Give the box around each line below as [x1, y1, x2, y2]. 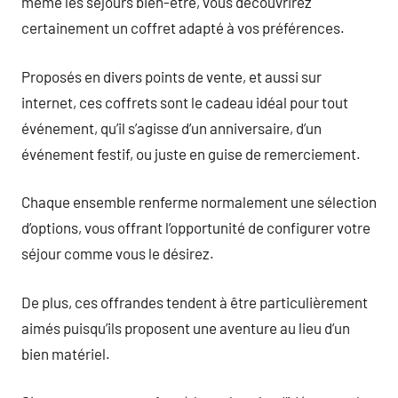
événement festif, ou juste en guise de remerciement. [21, 144, 361, 163]
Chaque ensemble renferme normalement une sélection [21, 193, 377, 211]
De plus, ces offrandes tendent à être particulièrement [21, 292, 368, 311]
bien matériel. [21, 344, 110, 362]
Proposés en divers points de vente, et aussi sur [21, 67, 322, 85]
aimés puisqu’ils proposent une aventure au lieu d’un [21, 318, 350, 337]
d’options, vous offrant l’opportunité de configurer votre [21, 219, 370, 236]
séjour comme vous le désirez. [21, 244, 214, 262]
